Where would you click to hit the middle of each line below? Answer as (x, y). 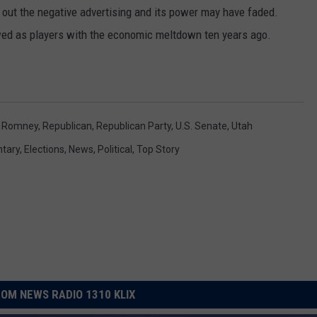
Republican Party (134, 126)
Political (115, 150)
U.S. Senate (201, 126)
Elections (44, 150)
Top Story (158, 150)
